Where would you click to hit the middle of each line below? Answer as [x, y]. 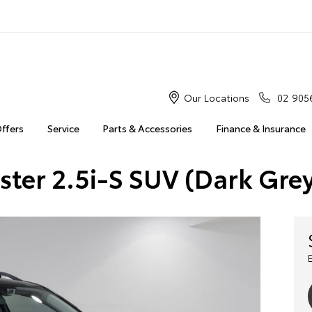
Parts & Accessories [148, 128]
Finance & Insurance [260, 128]
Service [63, 128]
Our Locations [216, 97]
